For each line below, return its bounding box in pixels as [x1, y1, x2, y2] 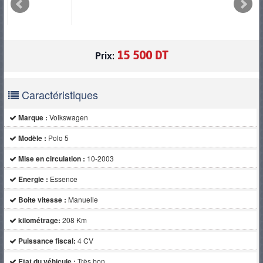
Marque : [18, 112, 48, 123]
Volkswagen [49, 112, 88, 122]
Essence [49, 173, 77, 184]
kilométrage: [18, 214, 60, 225]
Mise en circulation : [18, 153, 85, 164]
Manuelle [68, 194, 98, 204]
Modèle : [18, 132, 46, 143]
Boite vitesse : [18, 194, 66, 205]
